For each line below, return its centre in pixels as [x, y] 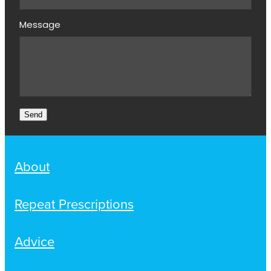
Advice [34, 241]
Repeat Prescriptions [74, 203]
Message [40, 25]
